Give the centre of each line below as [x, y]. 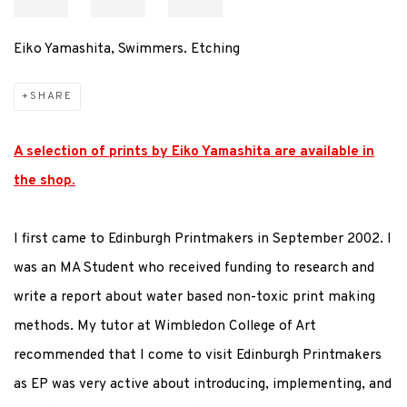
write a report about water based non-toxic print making [194, 298]
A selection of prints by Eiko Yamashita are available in [194, 152]
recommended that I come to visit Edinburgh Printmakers [198, 356]
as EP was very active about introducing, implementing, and [203, 385]
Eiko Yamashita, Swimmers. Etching [127, 50]
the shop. [45, 181]
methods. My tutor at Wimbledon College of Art [165, 327]
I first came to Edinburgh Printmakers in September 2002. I [203, 239]
